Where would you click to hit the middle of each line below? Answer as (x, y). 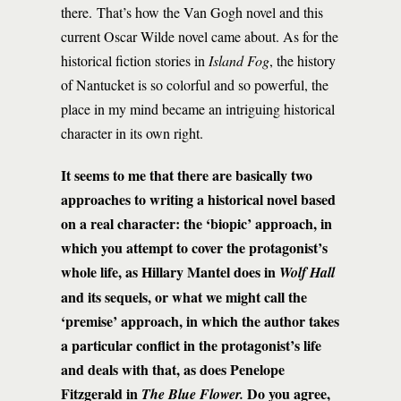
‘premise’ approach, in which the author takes (200, 321)
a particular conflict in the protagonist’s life (191, 345)
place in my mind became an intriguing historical (198, 109)
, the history (303, 60)
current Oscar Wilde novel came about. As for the (200, 36)
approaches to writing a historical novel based (198, 199)
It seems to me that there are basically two (187, 175)
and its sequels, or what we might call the (184, 297)
